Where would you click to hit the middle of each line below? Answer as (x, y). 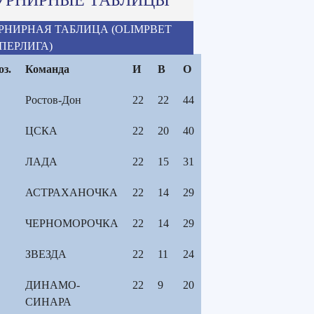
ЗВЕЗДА (46, 254)
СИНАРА (48, 301)
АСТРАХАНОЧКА (71, 192)
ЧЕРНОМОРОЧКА (72, 223)
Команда (47, 69)
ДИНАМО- (53, 285)
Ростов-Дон (53, 100)
